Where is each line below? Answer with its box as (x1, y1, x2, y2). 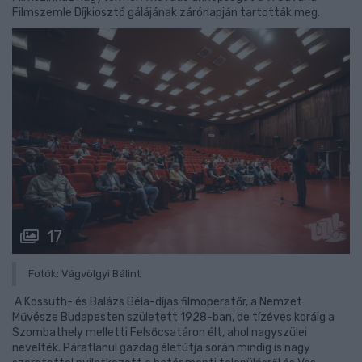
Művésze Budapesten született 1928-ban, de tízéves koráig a (12, 309, 335, 324)
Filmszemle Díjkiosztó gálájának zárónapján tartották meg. (12, 6, 320, 19)
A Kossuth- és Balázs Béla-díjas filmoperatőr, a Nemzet (12, 294, 302, 309)
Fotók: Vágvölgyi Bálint (28, 267, 141, 280)
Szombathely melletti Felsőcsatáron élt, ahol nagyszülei (12, 325, 307, 339)
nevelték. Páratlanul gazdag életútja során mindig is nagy (12, 340, 310, 355)
